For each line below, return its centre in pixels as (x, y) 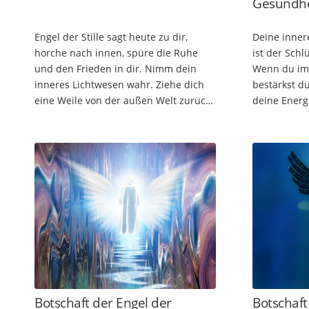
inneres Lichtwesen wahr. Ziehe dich (119, 85)
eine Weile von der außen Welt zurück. (124, 101)
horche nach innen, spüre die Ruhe (116, 53)
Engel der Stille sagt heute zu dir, (111, 37)
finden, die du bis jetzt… (90, 132)
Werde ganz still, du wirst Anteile (111, 117)
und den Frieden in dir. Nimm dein (116, 69)
